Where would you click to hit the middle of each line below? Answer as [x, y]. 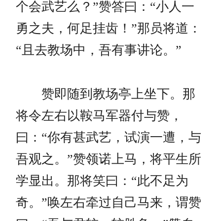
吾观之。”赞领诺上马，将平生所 [109, 159]
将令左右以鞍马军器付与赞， [99, 116]
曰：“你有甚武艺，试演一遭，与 [109, 138]
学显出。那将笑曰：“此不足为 [102, 181]
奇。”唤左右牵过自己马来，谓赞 [109, 203]
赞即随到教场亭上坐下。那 [106, 94]
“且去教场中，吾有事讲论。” [99, 50]
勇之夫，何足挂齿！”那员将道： [109, 29]
